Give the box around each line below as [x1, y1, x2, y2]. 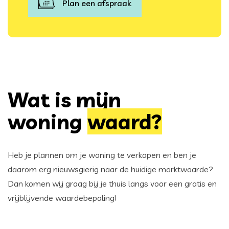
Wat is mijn [8, 86, 121, 112]
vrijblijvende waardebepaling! [8, 192, 116, 203]
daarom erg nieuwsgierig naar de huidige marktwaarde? [8, 164, 213, 174]
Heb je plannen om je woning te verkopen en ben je [8, 149, 196, 160]
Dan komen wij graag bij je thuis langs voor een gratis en [8, 178, 217, 189]
